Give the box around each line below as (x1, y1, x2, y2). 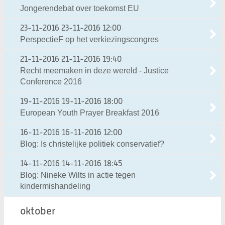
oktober (20, 206, 56, 217)
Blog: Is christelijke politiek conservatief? (20, 140, 164, 149)
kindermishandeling (20, 182, 90, 191)
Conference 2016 (20, 77, 82, 86)
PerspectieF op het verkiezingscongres (20, 35, 159, 44)
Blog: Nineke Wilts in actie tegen (20, 171, 136, 180)
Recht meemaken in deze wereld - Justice (20, 66, 169, 75)
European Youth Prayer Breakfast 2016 (20, 108, 159, 118)
